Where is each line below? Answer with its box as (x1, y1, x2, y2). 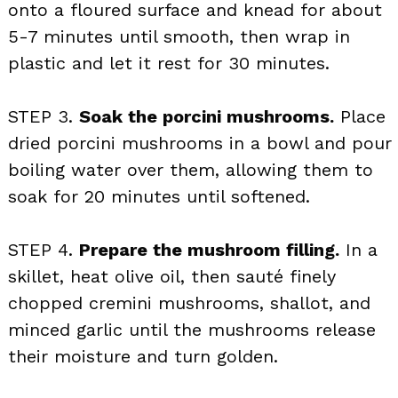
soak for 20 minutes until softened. (8, 185, 310, 207)
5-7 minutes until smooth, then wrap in (8, 25, 350, 47)
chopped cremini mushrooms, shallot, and (8, 291, 370, 314)
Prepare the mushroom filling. (79, 238, 339, 260)
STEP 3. (8, 105, 79, 127)
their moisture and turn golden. (8, 345, 278, 367)
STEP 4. (8, 238, 79, 260)
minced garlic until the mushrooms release (8, 318, 376, 340)
